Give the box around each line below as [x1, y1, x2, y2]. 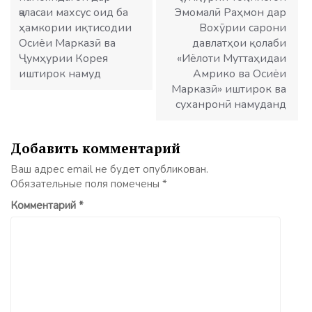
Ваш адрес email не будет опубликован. [10, 162, 208, 176]
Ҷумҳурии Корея [19, 50, 108, 66]
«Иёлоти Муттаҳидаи [177, 50, 286, 66]
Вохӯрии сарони [199, 19, 286, 36]
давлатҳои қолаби [192, 35, 286, 51]
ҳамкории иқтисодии [19, 19, 132, 36]
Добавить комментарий [10, 139, 180, 157]
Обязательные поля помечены [10, 176, 162, 191]
